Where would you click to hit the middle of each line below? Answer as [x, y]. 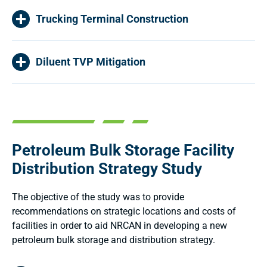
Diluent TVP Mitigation [91, 62]
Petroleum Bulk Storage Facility [123, 150]
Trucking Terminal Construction [112, 19]
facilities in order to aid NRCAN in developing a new [119, 225]
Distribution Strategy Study [107, 168]
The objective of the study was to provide [98, 197]
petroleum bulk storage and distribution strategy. [114, 240]
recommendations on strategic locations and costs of [124, 211]
